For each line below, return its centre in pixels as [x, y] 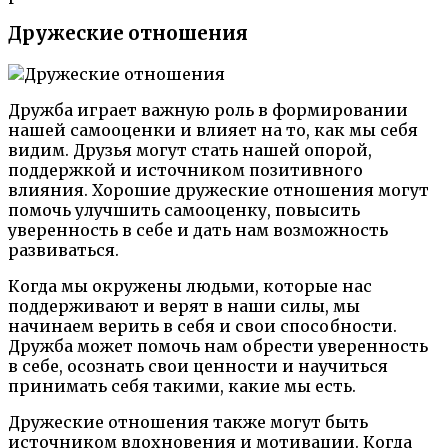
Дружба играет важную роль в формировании [208, 110]
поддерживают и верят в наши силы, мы [184, 306]
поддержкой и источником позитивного [185, 170]
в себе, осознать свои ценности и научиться [198, 366]
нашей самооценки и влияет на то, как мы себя [213, 130]
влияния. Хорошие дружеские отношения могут [218, 190]
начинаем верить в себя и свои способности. [202, 326]
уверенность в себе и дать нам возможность [198, 230]
